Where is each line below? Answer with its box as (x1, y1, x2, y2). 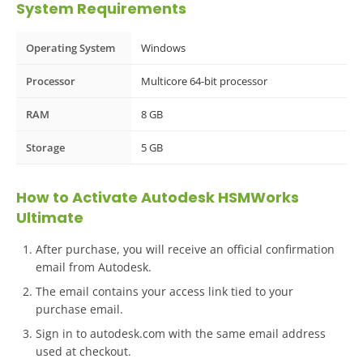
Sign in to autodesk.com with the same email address (36, 325, 326, 341)
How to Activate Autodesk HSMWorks (16, 186, 299, 207)
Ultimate (16, 207, 83, 228)
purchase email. (36, 301, 123, 317)
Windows (141, 40, 186, 55)
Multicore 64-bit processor (141, 73, 267, 88)
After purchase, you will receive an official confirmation (36, 241, 335, 257)
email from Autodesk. (36, 258, 152, 275)
